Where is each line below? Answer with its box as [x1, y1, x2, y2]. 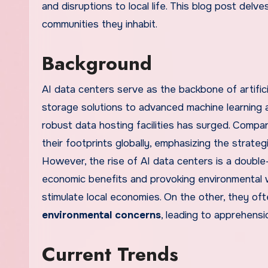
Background [42, 50, 152, 78]
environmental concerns [42, 209, 161, 222]
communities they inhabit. [42, 18, 157, 31]
